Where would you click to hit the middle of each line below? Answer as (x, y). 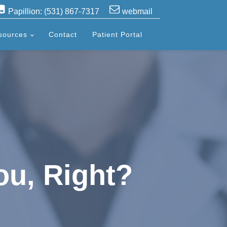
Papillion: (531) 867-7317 (54, 11)
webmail (137, 11)
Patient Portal (117, 34)
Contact (63, 34)
